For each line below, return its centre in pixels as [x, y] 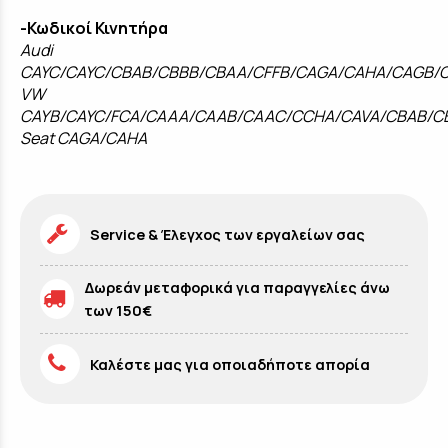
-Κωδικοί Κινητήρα [94, 28]
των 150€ [118, 311]
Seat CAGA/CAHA [83, 138]
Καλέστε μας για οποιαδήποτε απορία [230, 364]
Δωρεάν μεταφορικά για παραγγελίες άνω [237, 288]
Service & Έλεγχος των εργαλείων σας [227, 234]
